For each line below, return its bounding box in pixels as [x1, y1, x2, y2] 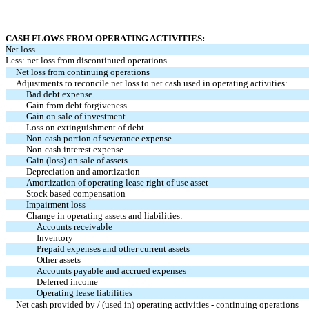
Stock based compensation [26, 188, 126, 199]
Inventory [37, 232, 73, 243]
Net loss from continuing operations [16, 67, 150, 77]
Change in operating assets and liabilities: [26, 210, 183, 221]
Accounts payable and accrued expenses [37, 266, 186, 276]
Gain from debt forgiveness [26, 100, 127, 110]
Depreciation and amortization [26, 166, 140, 177]
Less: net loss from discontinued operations [6, 55, 167, 66]
